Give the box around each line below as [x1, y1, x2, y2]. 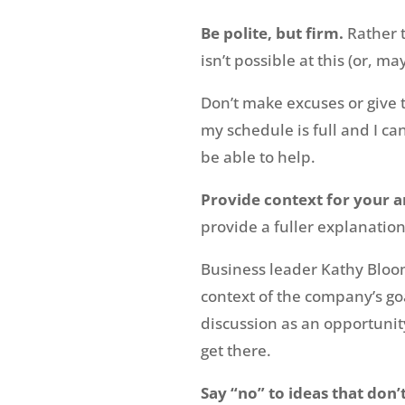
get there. [201, 340, 271, 362]
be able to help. [201, 146, 316, 168]
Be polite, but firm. [201, 23, 347, 44]
